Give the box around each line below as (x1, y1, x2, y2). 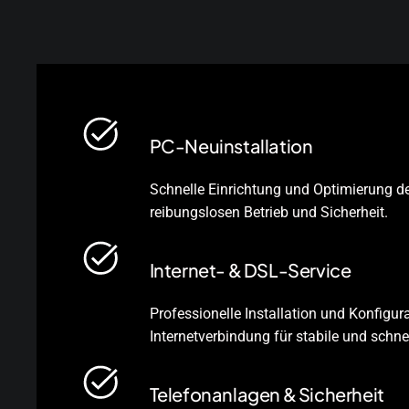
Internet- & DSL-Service (149, 257, 351, 281)
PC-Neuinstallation (149, 133, 313, 157)
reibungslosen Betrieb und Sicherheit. (149, 203, 388, 221)
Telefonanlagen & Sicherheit (149, 382, 384, 405)
